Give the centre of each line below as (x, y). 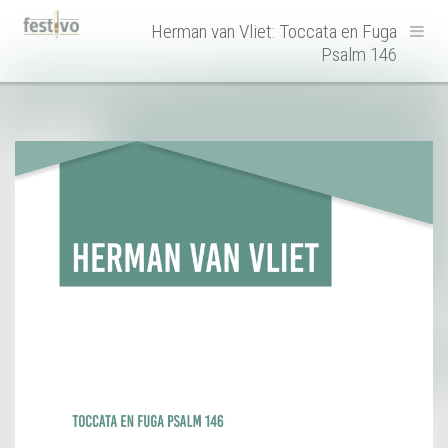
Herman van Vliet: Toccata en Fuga (274, 31)
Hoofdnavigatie (109, 26)
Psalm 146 (359, 54)
